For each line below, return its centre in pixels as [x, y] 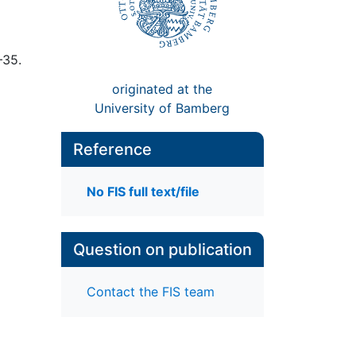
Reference [112, 149]
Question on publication [162, 250]
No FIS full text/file [143, 192]
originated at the [163, 89]
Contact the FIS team [150, 292]
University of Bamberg [163, 108]
